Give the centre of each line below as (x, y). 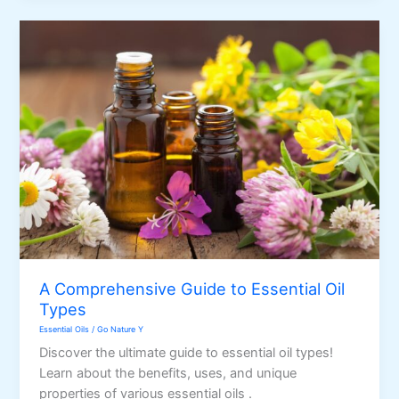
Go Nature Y (121, 329)
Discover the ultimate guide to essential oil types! (187, 352)
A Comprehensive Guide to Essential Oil (192, 289)
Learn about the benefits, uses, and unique (168, 373)
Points (58, 15)
